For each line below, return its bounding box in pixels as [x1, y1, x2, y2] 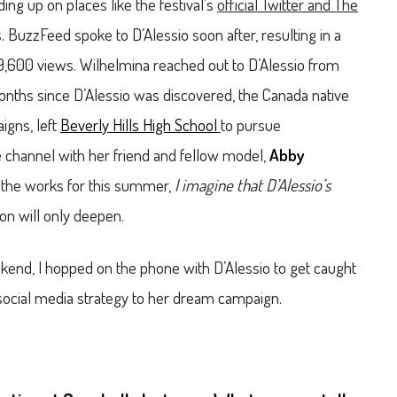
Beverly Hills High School [60, 113, 217, 136]
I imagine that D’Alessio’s [175, 173, 331, 196]
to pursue [221, 113, 281, 136]
